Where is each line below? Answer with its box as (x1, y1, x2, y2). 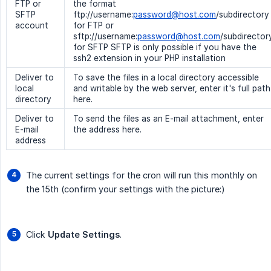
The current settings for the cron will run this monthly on (26, 170, 257, 181)
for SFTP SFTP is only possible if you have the (73, 42, 256, 53)
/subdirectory (216, 10, 269, 20)
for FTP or (73, 21, 114, 31)
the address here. (73, 125, 142, 135)
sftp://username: (73, 31, 137, 42)
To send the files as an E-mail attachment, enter (73, 114, 264, 124)
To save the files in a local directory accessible (73, 73, 259, 83)
